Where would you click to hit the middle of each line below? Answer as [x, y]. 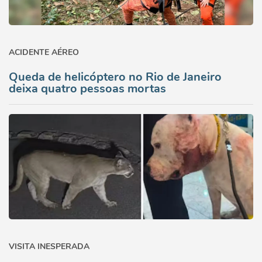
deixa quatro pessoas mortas [87, 89]
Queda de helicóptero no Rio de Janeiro [115, 77]
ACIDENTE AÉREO [44, 52]
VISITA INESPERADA [49, 247]
